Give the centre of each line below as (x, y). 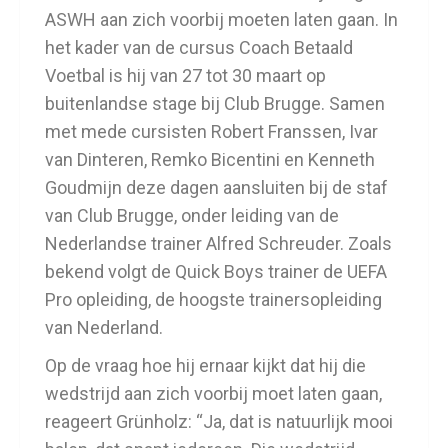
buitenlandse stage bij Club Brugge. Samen (215, 103)
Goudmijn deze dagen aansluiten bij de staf (216, 187)
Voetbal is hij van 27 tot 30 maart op (185, 75)
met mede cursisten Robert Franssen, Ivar (211, 131)
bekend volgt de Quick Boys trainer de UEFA (216, 271)
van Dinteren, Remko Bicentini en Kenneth (210, 159)
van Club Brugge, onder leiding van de (192, 215)
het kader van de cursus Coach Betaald (199, 47)
